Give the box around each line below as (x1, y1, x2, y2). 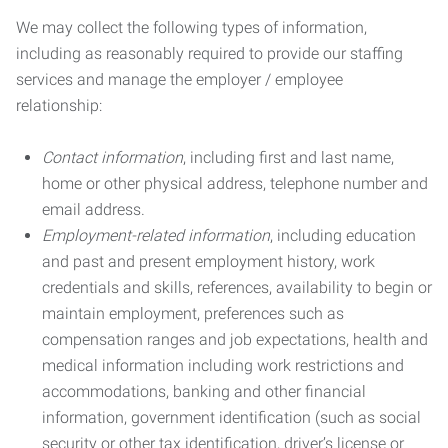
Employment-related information (42, 226, 270, 245)
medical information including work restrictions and (42, 356, 404, 375)
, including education (270, 226, 416, 245)
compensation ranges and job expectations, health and (42, 330, 428, 349)
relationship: (16, 96, 102, 115)
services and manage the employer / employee (16, 70, 343, 89)
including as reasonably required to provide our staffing (16, 44, 403, 63)
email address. (42, 200, 145, 219)
